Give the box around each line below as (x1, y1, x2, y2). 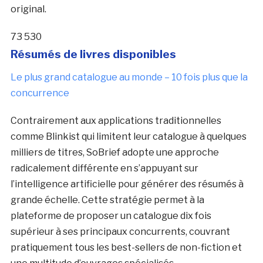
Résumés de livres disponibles (10, 47, 176, 62)
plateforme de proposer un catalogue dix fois (10, 210, 211, 222)
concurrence (10, 87, 69, 99)
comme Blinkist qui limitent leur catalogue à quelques (10, 131, 247, 143)
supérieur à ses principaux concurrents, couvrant (10, 226, 230, 238)
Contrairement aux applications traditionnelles (10, 115, 221, 127)
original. (10, 4, 46, 15)
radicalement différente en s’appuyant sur (10, 163, 198, 174)
